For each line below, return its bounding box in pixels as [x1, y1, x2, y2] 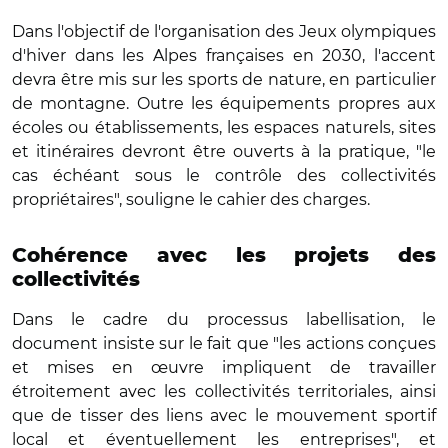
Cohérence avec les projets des [12, 245, 436, 266]
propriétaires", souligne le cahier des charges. [12, 189, 370, 209]
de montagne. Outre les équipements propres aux [12, 93, 436, 113]
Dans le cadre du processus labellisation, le [12, 309, 436, 329]
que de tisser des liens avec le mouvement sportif [12, 405, 436, 425]
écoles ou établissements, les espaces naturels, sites [12, 117, 436, 137]
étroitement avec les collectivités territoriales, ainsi [12, 381, 436, 401]
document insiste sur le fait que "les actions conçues [12, 333, 436, 353]
